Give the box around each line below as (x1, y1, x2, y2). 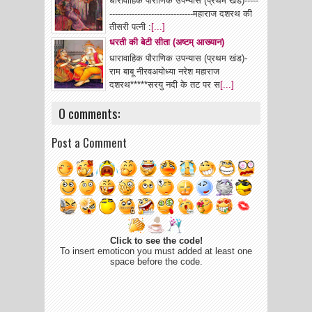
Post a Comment (52, 134, 127, 152)
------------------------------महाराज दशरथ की (109, 8, 252, 19)
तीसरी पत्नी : (109, 22, 151, 33)
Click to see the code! (109, 235, 203, 247)
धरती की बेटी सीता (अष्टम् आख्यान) (109, 37, 224, 48)
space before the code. (109, 256, 203, 267)
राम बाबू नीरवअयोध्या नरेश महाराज (109, 66, 219, 77)
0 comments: (58, 104, 120, 123)
